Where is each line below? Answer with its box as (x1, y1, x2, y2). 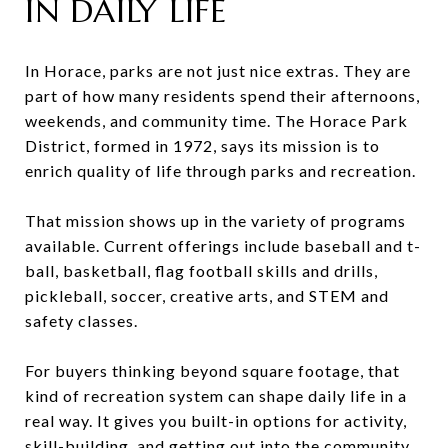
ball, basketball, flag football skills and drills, (25, 260, 378, 280)
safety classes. (25, 310, 138, 330)
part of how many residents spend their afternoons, (25, 85, 420, 105)
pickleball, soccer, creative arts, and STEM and (25, 285, 389, 305)
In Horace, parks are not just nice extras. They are (25, 60, 411, 80)
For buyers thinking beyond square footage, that (25, 360, 400, 380)
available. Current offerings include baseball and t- (25, 235, 421, 255)
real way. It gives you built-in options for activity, (25, 410, 407, 430)
